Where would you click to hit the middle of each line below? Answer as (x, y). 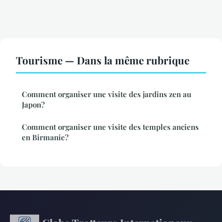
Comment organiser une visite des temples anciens (110, 127)
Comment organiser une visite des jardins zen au (107, 94)
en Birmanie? (45, 137)
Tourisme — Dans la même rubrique (103, 60)
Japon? (33, 104)
